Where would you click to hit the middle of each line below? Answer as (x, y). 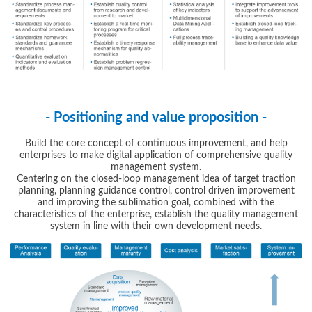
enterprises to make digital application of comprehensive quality (156, 156)
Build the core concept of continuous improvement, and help (156, 144)
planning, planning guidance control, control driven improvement (156, 191)
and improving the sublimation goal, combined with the (156, 203)
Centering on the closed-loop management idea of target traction (156, 179)
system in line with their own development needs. (156, 227)
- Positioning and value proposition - (156, 118)
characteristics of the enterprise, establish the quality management (156, 215)
